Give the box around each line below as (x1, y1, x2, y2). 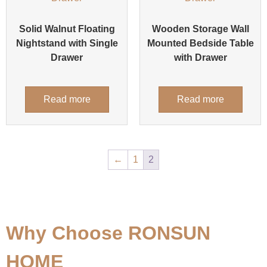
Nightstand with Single (15, 38, 118, 49)
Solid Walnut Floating (18, 24, 115, 35)
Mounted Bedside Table (147, 38, 254, 49)
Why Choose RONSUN (6, 222, 210, 244)
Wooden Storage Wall (151, 24, 249, 35)
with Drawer (173, 52, 227, 63)
